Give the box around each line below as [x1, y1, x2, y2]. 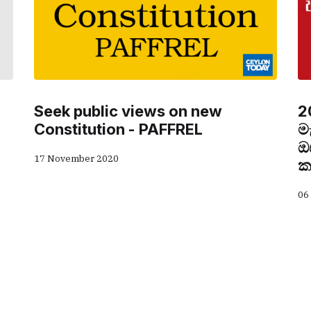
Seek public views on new [34, 102, 222, 120]
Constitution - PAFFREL [34, 120, 203, 138]
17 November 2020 [34, 153, 119, 165]
